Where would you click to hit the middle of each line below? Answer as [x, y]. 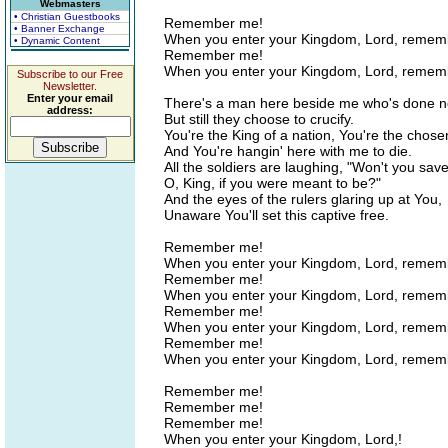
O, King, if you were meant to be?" [272, 183]
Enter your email [70, 98]
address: [70, 110]
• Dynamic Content [57, 40]
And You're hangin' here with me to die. [288, 151]
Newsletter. [70, 86]
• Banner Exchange [59, 28]
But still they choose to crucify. [259, 119]
